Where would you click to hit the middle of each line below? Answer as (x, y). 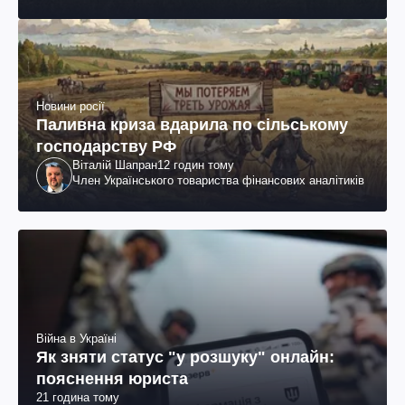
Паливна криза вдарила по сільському (192, 125)
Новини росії (71, 107)
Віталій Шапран (115, 165)
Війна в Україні (76, 338)
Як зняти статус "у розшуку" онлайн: (185, 357)
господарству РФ (106, 147)
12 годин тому (196, 165)
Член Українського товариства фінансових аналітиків (218, 181)
